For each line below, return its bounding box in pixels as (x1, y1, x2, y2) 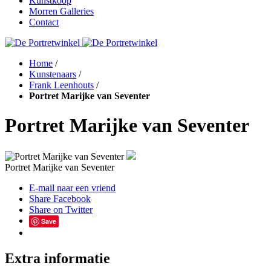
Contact (29, 17, 59, 27)
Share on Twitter (29, 204, 93, 215)
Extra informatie (5, 250, 110, 266)
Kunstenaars (29, 69, 76, 79)
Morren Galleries (29, 6, 94, 16)
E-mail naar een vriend (29, 182, 116, 193)
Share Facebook (29, 193, 91, 204)
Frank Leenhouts (29, 80, 94, 90)
